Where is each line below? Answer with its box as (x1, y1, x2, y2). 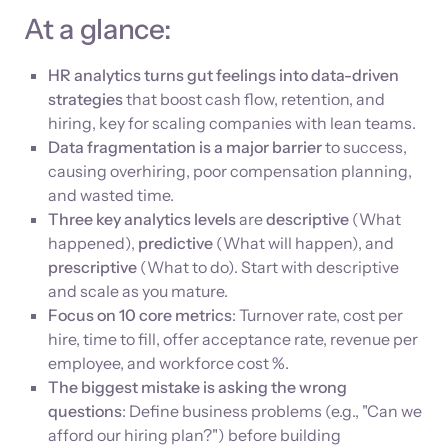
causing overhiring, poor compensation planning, (48, 161, 412, 181)
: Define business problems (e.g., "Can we (122, 401, 422, 421)
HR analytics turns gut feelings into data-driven (48, 65, 399, 85)
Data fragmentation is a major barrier (48, 137, 322, 157)
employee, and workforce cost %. (48, 353, 289, 373)
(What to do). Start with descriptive (137, 257, 399, 277)
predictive (138, 233, 213, 253)
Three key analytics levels (48, 209, 236, 229)
